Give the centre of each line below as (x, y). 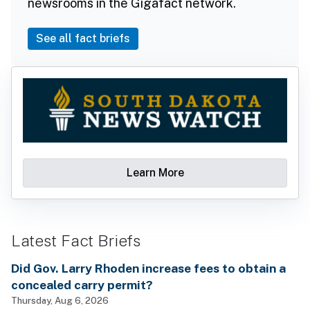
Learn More (155, 172)
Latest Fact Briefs (76, 240)
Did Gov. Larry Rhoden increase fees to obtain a (148, 268)
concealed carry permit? (82, 284)
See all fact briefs (83, 38)
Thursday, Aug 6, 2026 (60, 300)
